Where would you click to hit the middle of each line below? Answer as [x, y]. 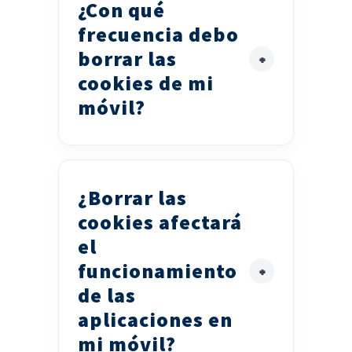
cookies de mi [146, 83]
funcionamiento [158, 271]
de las [107, 295]
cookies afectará [160, 222]
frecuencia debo [158, 35]
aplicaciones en [155, 320]
